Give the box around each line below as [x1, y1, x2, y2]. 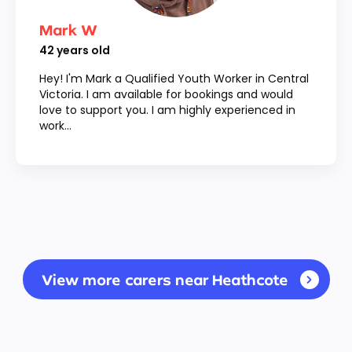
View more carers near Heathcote [41, 270, 288, 288]
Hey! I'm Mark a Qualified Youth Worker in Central [39, 71, 309, 86]
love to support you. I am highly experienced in [39, 102, 295, 118]
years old [57, 42, 110, 58]
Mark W [39, 21, 97, 38]
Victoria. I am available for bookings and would [39, 86, 293, 102]
